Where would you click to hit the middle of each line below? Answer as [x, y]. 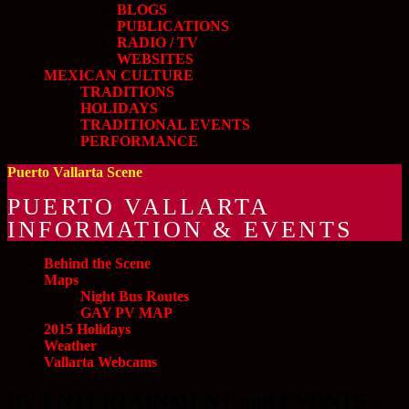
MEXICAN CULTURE [119, 75]
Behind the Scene [97, 263]
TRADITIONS [127, 92]
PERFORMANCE [139, 141]
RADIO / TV [157, 42]
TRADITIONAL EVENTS [165, 125]
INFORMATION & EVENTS [180, 230]
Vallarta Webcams [100, 362]
